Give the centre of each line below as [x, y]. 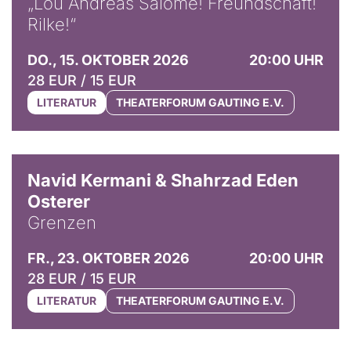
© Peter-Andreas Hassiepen [277, 149]
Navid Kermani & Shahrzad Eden [163, 180]
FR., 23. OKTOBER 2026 [109, 258]
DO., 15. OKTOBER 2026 [108, 60]
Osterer [59, 201]
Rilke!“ [52, 24]
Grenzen [62, 222]
